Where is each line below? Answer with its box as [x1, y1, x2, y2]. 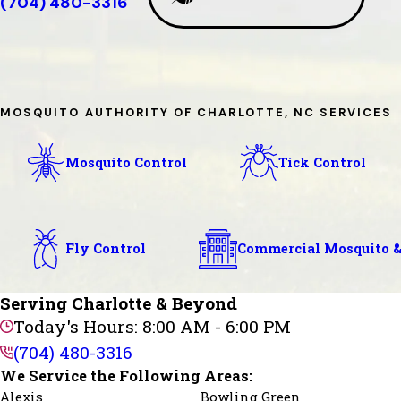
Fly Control [65, 240, 147, 258]
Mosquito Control [65, 153, 188, 171]
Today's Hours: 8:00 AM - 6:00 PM [13, 314, 291, 337]
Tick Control [278, 153, 367, 171]
